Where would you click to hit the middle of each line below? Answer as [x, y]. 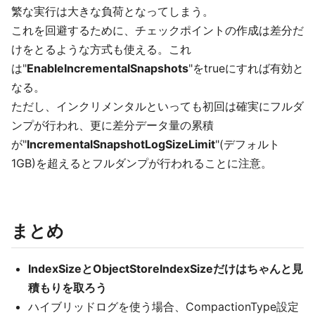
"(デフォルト [247, 144]
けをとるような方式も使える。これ [101, 49]
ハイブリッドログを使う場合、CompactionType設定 [163, 307]
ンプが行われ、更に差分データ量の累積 [112, 125]
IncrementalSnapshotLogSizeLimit [121, 144]
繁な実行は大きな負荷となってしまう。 [112, 11]
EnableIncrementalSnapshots [108, 68]
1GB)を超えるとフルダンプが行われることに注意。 [142, 163]
